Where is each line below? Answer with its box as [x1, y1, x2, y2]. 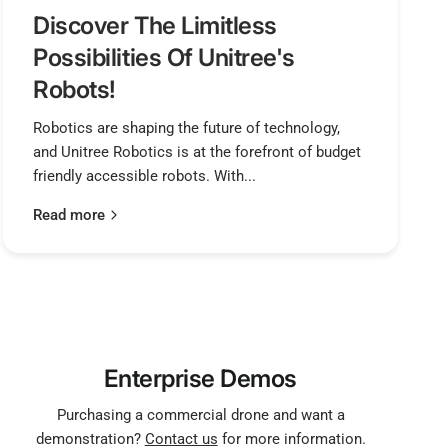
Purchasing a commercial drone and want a [56, 405, 345, 424]
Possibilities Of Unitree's [33, 42, 295, 72]
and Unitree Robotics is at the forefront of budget [33, 142, 362, 161]
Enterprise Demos [104, 363, 297, 393]
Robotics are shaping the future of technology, [33, 118, 341, 137]
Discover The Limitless [33, 10, 277, 40]
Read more [33, 205, 106, 224]
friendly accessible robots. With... [33, 166, 257, 185]
